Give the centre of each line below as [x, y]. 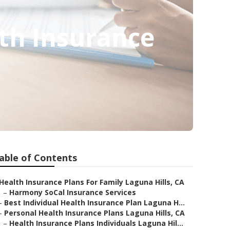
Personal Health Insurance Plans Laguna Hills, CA [94, 213]
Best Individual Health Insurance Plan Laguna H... [94, 203]
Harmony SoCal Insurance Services [73, 192]
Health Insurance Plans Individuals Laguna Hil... [96, 223]
